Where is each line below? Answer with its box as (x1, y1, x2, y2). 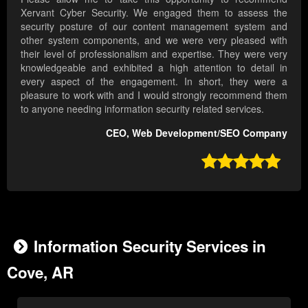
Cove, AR (7, 261, 74, 284)
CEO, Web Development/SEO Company (106, 126, 287, 140)
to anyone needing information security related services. (21, 102, 264, 116)
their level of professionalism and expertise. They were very (21, 47, 287, 61)
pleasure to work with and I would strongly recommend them (21, 88, 287, 102)
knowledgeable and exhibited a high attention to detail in (21, 60, 287, 75)
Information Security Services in (34, 235, 266, 258)
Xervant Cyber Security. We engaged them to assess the (21, 5, 287, 20)
